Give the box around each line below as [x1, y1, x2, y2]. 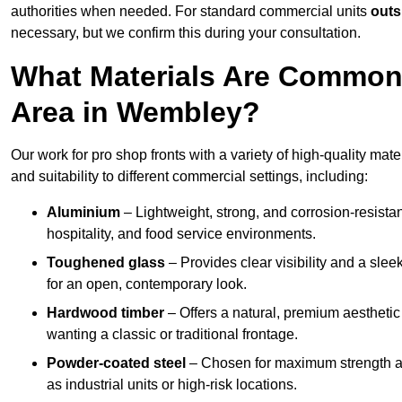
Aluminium [47, 205, 120, 221]
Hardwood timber [47, 305, 164, 321]
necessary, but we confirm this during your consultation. [11, 25, 361, 41]
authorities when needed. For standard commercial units [11, 4, 371, 20]
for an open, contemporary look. [47, 276, 247, 293]
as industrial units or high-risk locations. [47, 377, 297, 393]
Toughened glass [47, 255, 165, 271]
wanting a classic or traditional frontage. [47, 327, 298, 343]
